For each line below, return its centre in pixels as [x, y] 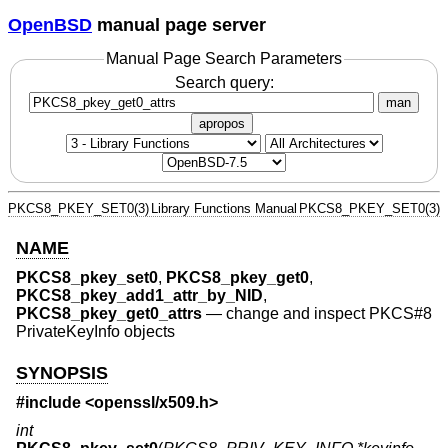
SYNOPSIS [62, 372]
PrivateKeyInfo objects [95, 332]
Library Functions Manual [224, 208]
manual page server [179, 24]
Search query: [224, 82]
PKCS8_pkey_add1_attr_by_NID [139, 296]
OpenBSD [50, 24]
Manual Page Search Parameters [224, 59]
